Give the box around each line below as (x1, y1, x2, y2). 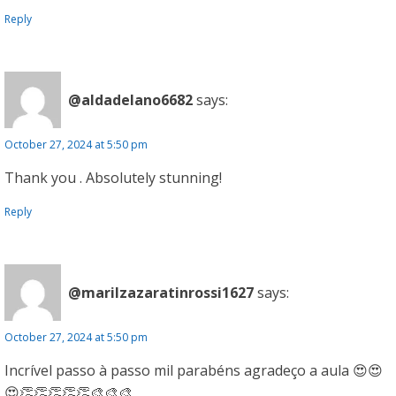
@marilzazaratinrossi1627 (68, 282, 254, 302)
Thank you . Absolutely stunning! (4, 168, 222, 187)
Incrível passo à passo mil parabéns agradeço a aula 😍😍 (4, 361, 383, 380)
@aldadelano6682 (68, 89, 193, 110)
